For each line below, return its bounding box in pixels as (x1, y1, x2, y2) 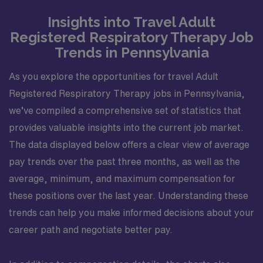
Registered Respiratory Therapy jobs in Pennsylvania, (9, 88, 245, 98)
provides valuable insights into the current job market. (9, 122, 244, 132)
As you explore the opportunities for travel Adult (9, 71, 218, 81)
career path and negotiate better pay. (9, 224, 173, 234)
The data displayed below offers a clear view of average (9, 139, 249, 149)
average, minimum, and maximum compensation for (9, 173, 235, 183)
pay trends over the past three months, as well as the (9, 156, 240, 166)
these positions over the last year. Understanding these (9, 190, 248, 200)
